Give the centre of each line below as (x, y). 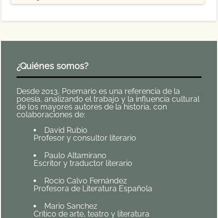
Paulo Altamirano (76, 156)
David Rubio (66, 130)
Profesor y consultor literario (85, 138)
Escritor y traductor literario (83, 163)
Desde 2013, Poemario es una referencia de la (99, 91)
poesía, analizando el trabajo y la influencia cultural (108, 99)
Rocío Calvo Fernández (86, 181)
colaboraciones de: (51, 115)
